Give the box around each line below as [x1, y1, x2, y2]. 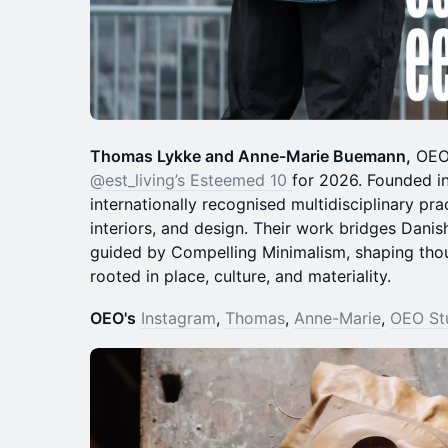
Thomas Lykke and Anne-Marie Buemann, [90, 146, 411, 167]
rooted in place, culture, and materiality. [90, 266, 391, 287]
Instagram [141, 308, 216, 329]
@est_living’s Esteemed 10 [90, 170, 292, 191]
